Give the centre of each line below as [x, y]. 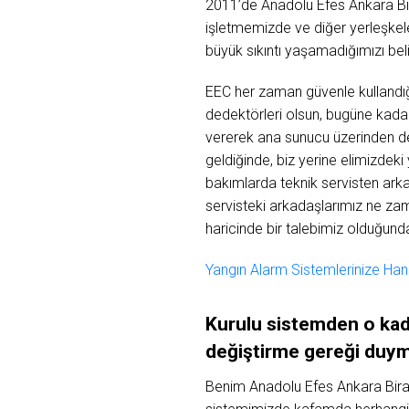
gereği [334, 351]
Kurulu [236, 324]
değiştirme [254, 351]
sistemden [315, 324]
